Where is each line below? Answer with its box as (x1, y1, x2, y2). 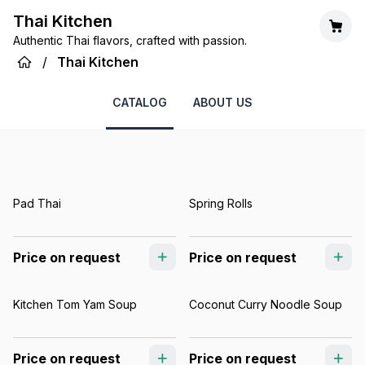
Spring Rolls (189, 196, 253, 210)
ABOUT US (193, 95, 253, 109)
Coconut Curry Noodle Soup (189, 297, 342, 312)
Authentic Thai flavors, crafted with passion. (13, 33, 247, 47)
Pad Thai (13, 196, 61, 210)
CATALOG (112, 95, 167, 109)
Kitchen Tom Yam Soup (13, 297, 137, 312)
